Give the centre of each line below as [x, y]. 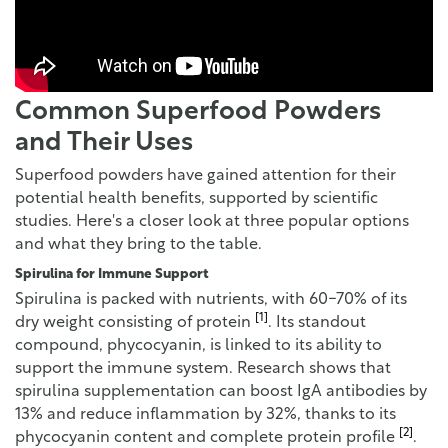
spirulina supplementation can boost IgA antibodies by [221, 391]
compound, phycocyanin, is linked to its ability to [198, 345]
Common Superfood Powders [198, 113]
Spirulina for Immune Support [112, 274]
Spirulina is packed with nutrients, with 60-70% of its [211, 299]
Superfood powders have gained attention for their [205, 176]
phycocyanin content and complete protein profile [207, 437]
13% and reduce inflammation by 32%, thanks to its [205, 414]
